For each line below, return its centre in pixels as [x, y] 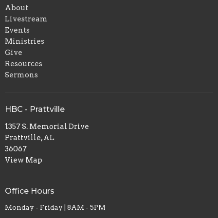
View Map [24, 160]
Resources [24, 64]
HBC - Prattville [35, 109]
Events [17, 30]
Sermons [21, 75]
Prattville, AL [30, 137]
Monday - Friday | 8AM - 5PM [55, 208]
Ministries [25, 42]
